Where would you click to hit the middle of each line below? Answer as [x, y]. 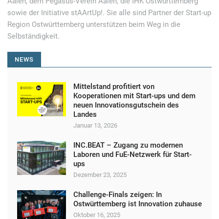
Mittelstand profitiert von [114, 87]
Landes [85, 114]
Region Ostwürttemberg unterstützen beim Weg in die [94, 24]
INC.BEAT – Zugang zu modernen [128, 145]
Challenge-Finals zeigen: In [118, 195]
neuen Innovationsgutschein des [126, 105]
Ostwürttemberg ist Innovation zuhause [138, 204]
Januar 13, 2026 [95, 125]
